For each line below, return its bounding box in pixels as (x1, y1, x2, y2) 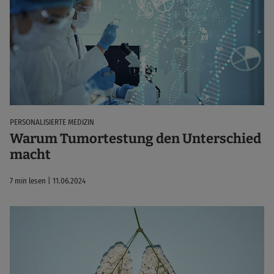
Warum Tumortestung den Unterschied (10, 130, 261, 147)
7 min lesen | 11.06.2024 (10, 176, 86, 186)
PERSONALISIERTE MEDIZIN (10, 117, 94, 127)
